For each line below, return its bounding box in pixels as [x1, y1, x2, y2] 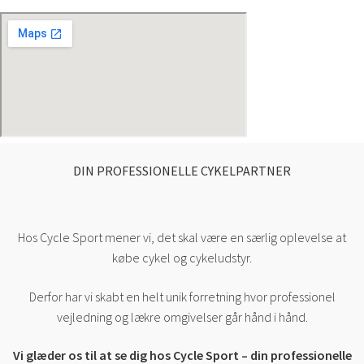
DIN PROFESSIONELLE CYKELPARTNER [73, 162, 291, 179]
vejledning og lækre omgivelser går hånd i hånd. [56, 308, 308, 325]
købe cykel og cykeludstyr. [112, 249, 252, 266]
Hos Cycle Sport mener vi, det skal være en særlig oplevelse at [18, 228, 346, 245]
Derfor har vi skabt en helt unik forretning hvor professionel [28, 288, 336, 305]
